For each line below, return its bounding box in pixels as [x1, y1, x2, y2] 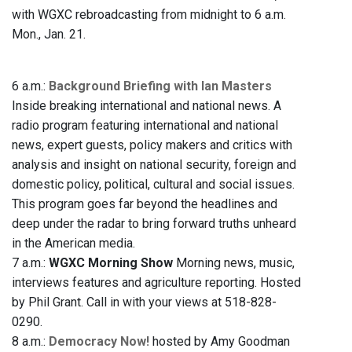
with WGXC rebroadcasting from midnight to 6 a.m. [12, 7, 286, 23]
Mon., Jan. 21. [12, 27, 86, 42]
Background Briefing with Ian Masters [49, 79, 272, 94]
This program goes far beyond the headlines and [12, 196, 277, 212]
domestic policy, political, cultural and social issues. [12, 177, 295, 192]
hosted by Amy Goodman [149, 334, 290, 350]
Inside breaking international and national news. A [12, 98, 281, 114]
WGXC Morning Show [49, 255, 173, 271]
